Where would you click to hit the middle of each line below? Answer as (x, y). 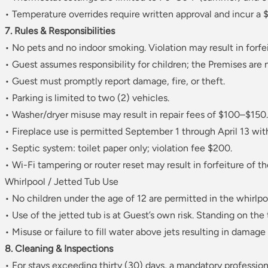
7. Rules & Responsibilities (60, 31)
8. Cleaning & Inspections (59, 249)
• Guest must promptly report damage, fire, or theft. (115, 81)
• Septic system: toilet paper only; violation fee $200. (118, 148)
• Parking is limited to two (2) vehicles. (87, 98)
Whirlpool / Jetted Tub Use (62, 182)
